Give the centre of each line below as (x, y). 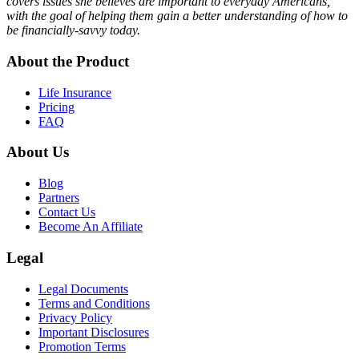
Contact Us (67, 212)
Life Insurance (75, 92)
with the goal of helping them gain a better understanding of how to (177, 16)
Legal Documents (83, 288)
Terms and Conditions (94, 303)
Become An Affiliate (91, 227)
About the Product (68, 61)
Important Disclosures (94, 332)
